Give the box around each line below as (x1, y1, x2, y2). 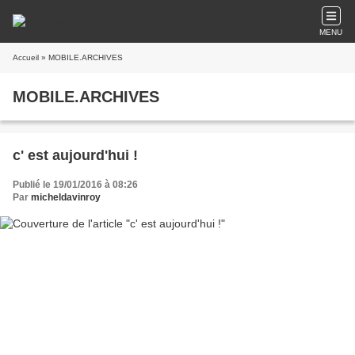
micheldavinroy (31, 192, 101, 203)
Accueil (13, 53, 39, 62)
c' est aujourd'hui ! (13, 147, 138, 163)
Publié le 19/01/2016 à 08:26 (13, 179, 138, 190)
